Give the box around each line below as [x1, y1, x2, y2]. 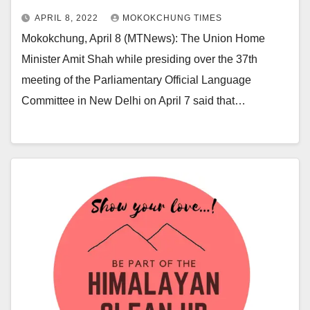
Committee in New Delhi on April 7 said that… [21, 95, 246, 107]
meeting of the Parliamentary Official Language [21, 74, 251, 86]
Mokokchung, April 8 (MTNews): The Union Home [21, 33, 265, 45]
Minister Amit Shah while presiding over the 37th [21, 53, 257, 66]
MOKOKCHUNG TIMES [122, 13, 222, 24]
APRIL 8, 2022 [35, 13, 101, 24]
